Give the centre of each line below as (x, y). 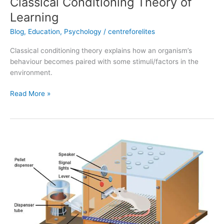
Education (44, 32)
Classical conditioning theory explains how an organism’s (101, 50)
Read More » (30, 94)
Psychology (83, 32)
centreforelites (131, 32)
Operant (22, 163)
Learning (34, 17)
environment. (31, 72)
